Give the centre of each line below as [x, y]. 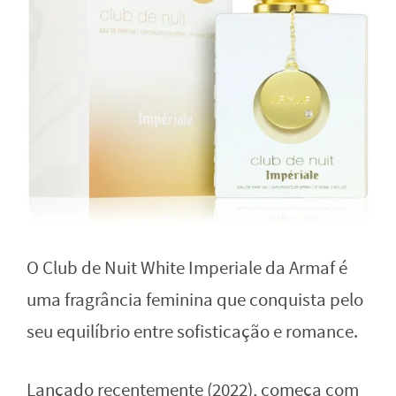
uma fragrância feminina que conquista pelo [195, 300]
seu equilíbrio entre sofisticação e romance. [192, 331]
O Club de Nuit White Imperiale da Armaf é [187, 268]
